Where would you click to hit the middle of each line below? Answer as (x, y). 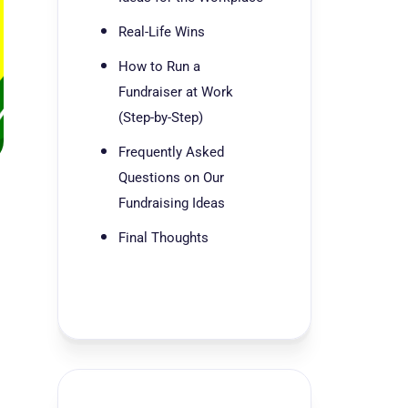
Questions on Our (171, 178)
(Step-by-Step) (161, 117)
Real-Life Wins (162, 32)
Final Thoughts (163, 238)
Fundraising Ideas (173, 203)
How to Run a (159, 66)
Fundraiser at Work (176, 92)
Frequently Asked (171, 152)
